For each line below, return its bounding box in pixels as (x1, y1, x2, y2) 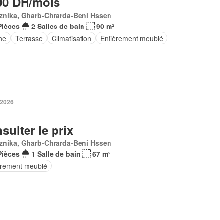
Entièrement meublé (100, 33, 163, 43)
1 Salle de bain (31, 149, 81, 159)
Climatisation (51, 33, 91, 43)
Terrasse (15, 33, 43, 43)
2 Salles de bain (31, 21, 84, 31)
